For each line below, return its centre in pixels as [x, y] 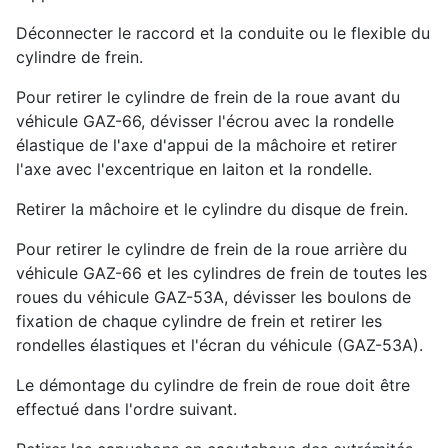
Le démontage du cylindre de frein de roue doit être [213, 384]
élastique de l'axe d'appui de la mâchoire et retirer [206, 144]
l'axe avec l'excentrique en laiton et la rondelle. [194, 168]
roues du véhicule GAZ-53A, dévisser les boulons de [213, 296]
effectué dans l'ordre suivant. [126, 408]
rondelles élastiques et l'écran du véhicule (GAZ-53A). [219, 344]
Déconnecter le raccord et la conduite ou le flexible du [223, 32]
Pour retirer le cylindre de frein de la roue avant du [208, 96]
